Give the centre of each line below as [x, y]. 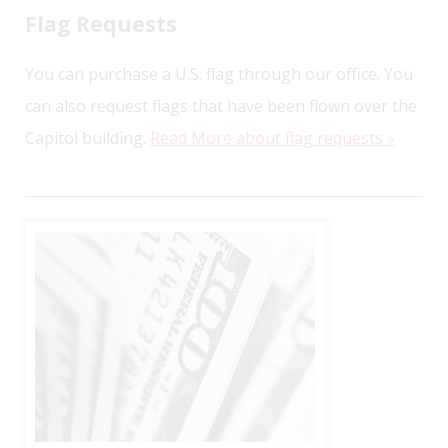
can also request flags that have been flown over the [221, 105]
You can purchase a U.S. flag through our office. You [219, 73]
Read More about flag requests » [272, 137]
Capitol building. [87, 137]
